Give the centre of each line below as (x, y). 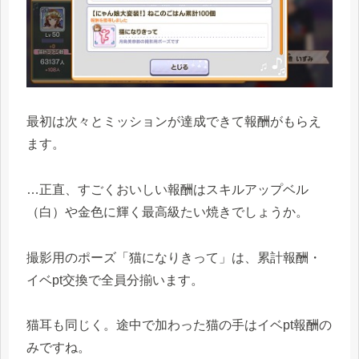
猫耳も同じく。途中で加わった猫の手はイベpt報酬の (179, 325)
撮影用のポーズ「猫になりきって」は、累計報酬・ (174, 257)
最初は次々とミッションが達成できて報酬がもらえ (174, 121)
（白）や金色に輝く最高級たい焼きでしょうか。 (167, 212)
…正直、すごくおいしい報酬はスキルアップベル (167, 189)
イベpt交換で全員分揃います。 (115, 280)
